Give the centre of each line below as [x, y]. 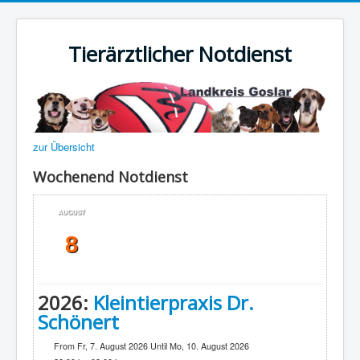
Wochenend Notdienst [110, 177]
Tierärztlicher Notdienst [180, 54]
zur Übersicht [64, 147]
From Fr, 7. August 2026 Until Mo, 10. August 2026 [151, 346]
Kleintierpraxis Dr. [174, 303]
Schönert [78, 322]
